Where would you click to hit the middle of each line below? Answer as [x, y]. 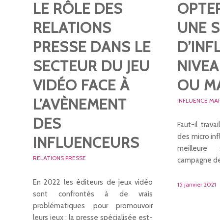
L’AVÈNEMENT [80, 104]
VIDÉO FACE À [81, 85]
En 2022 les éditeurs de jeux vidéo [93, 182]
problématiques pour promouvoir [93, 206]
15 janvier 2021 [197, 184]
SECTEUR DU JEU [91, 66]
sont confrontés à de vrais [93, 194]
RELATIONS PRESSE [59, 158]
